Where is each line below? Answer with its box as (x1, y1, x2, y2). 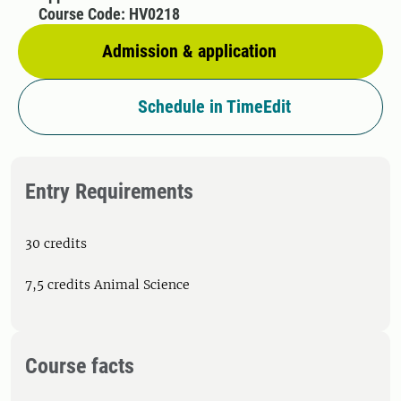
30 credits (25, 235, 87, 252)
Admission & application (102, 40, 277, 62)
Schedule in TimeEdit (137, 96, 291, 117)
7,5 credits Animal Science (25, 277, 190, 293)
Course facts (25, 354, 134, 379)
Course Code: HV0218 (38, 4, 180, 23)
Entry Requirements (25, 179, 193, 204)
